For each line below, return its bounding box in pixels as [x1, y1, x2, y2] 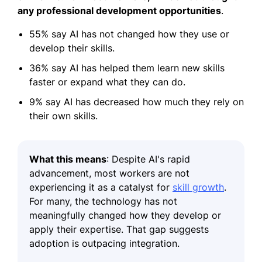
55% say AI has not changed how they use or [29, 27, 229, 40]
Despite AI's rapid [112, 153, 190, 165]
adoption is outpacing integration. [29, 237, 180, 249]
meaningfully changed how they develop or [29, 209, 221, 221]
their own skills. [29, 109, 98, 122]
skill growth [173, 181, 224, 193]
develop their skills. [29, 42, 115, 54]
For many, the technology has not [29, 195, 177, 207]
